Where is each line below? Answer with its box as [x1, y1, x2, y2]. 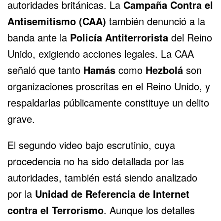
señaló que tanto [7, 63, 83, 77]
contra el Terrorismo [7, 203, 104, 218]
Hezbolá [146, 63, 183, 77]
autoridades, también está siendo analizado [7, 170, 197, 185]
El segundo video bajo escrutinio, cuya [7, 138, 175, 152]
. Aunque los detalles [104, 203, 195, 218]
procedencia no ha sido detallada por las [7, 154, 184, 169]
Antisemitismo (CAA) [7, 14, 106, 29]
